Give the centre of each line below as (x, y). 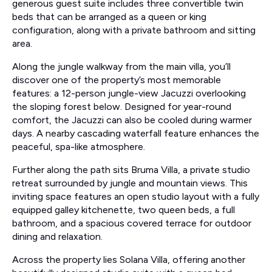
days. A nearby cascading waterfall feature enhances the (136, 134)
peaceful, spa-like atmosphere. (79, 147)
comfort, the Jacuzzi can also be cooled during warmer (132, 120)
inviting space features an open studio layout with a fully (136, 197)
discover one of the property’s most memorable (117, 80)
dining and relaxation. (57, 237)
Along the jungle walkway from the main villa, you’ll (121, 67)
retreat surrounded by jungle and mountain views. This (130, 183)
